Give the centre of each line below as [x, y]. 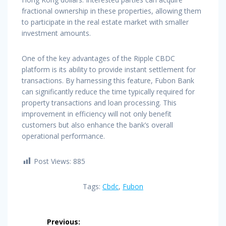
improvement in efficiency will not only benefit [97, 114]
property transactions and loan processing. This [99, 102]
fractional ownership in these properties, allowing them [111, 11]
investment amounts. [56, 33]
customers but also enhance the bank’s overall [97, 125]
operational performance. [63, 136]
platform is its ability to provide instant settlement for [109, 69]
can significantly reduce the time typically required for [108, 91]
